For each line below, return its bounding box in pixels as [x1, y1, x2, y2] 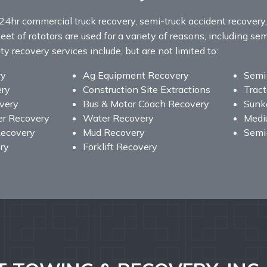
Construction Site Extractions [82, 83, 210, 96]
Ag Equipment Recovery [82, 69, 189, 82]
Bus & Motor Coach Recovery [82, 98, 209, 110]
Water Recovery [82, 112, 154, 125]
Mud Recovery [82, 126, 145, 139]
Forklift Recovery [82, 141, 157, 153]
